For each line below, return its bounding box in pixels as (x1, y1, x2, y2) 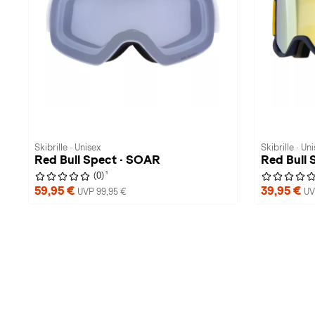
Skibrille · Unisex (34, 143, 101, 153)
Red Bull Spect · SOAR (34, 153, 160, 167)
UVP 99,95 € (77, 187, 127, 197)
